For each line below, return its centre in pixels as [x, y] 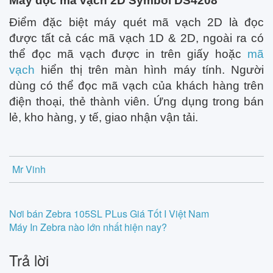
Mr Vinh [29, 169]
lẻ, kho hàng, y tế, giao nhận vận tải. [104, 117]
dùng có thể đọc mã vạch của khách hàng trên [136, 86]
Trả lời [29, 260]
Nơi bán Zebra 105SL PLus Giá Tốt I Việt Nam [109, 214]
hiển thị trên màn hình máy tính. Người [149, 70]
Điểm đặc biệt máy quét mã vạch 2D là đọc [136, 22]
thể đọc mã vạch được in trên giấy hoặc [128, 54]
